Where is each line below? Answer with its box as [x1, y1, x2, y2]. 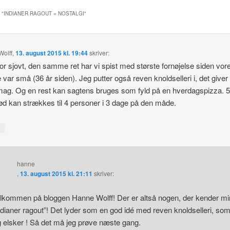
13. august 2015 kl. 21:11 [20, 169, 92, 179]
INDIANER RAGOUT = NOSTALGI [3, 9, 84, 17]
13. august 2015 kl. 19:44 [15, 48, 88, 58]
